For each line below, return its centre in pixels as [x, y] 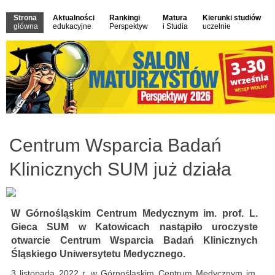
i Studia [175, 26]
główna [26, 26]
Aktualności [74, 18]
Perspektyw [129, 26]
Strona [25, 18]
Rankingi [125, 18]
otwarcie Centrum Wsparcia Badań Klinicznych [134, 241]
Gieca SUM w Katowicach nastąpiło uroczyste [134, 227]
